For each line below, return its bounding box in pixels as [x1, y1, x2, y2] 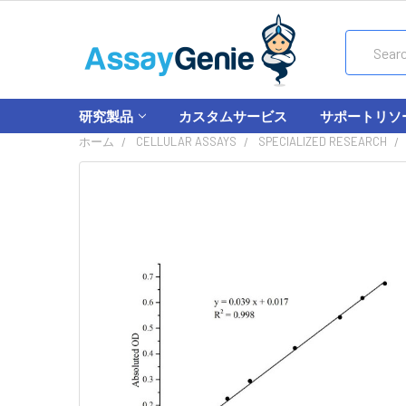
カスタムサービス [179, 108, 287, 124]
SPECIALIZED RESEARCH [258, 134, 387, 149]
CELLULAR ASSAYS [136, 134, 237, 149]
